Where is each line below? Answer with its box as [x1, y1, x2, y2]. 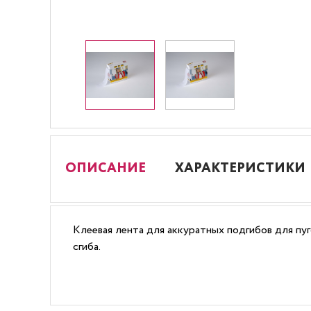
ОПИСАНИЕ [65, 159, 146, 178]
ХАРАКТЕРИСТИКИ [175, 159, 305, 178]
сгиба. [73, 239, 101, 255]
